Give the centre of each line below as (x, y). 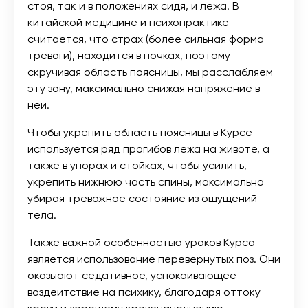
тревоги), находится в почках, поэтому (129, 55)
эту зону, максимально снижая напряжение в (144, 88)
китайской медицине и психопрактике (128, 22)
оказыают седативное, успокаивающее (132, 275)
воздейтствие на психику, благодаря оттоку (144, 291)
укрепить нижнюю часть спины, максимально (146, 181)
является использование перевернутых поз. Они (154, 258)
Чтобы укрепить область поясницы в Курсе (140, 132)
